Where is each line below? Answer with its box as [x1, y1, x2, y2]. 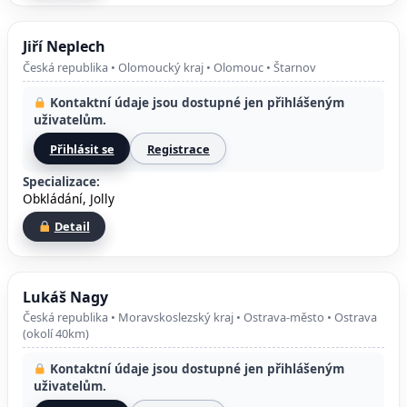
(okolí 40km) [23, 324, 89, 342]
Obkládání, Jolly [23, 190, 114, 208]
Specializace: [23, 173, 100, 191]
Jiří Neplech [23, 36, 105, 57]
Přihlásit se [49, 140, 114, 157]
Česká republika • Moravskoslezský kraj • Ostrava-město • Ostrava [23, 308, 377, 325]
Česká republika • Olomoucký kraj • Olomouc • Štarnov [23, 58, 316, 75]
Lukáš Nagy [23, 286, 108, 307]
